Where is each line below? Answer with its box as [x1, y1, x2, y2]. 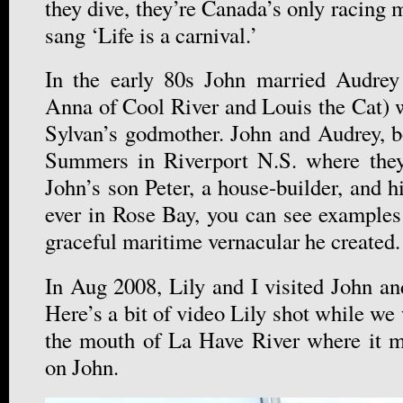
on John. [45, 351, 119, 381]
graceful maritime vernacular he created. [45, 226, 400, 256]
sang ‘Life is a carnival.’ [45, 20, 257, 50]
